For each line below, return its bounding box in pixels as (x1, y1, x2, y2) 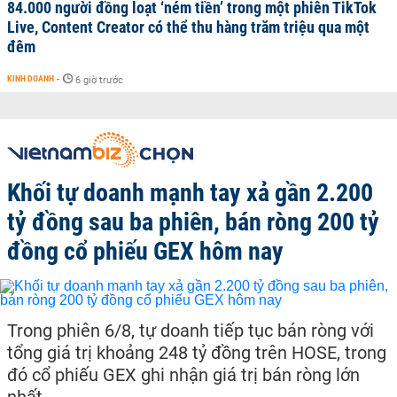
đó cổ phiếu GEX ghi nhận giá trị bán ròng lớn (7, 363, 360, 385)
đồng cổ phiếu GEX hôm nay (7, 236, 284, 266)
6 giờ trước (75, 74, 123, 86)
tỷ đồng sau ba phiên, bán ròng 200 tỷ (7, 206, 379, 237)
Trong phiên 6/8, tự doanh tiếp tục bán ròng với (7, 319, 374, 341)
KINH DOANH (7, 73, 54, 83)
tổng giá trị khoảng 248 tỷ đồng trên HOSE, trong (7, 341, 386, 363)
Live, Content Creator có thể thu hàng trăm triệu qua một (7, 17, 370, 36)
